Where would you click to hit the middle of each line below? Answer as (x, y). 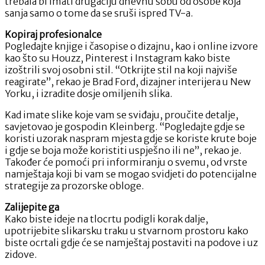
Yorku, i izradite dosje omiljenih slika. (88, 93)
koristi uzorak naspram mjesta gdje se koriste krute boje (131, 138)
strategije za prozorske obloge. (74, 185)
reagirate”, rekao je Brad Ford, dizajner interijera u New (128, 81)
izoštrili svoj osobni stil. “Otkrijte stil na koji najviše (121, 70)
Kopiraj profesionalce (53, 34)
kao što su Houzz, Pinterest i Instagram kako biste (117, 58)
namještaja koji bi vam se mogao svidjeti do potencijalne (131, 174)
